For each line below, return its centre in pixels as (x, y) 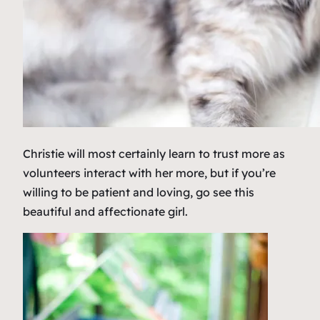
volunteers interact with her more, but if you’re (149, 173)
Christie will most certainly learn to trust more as (154, 154)
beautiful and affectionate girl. (105, 212)
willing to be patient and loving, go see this (139, 192)
